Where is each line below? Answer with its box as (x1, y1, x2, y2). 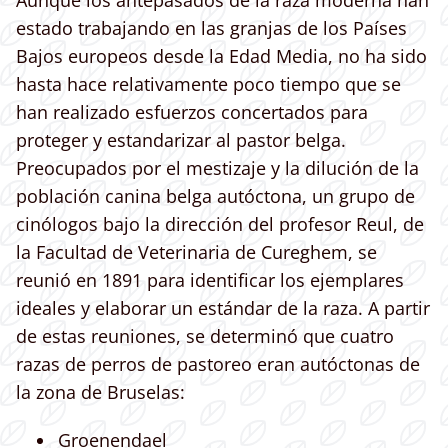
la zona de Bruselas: (16, 380, 185, 405)
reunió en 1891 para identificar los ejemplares (16, 268, 404, 293)
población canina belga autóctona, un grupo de (16, 184, 415, 209)
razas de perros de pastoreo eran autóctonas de (16, 352, 420, 377)
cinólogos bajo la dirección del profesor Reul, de (16, 212, 424, 237)
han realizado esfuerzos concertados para (16, 100, 368, 125)
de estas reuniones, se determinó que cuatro (16, 324, 394, 349)
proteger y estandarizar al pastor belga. (16, 128, 346, 153)
